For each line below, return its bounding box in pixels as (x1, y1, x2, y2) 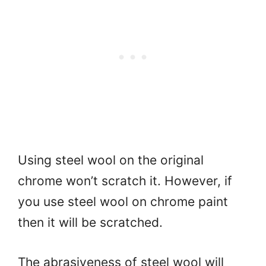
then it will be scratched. (18, 215, 163, 230)
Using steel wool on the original (18, 153, 204, 168)
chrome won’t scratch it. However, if (18, 173, 232, 189)
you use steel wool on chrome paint (18, 194, 228, 210)
